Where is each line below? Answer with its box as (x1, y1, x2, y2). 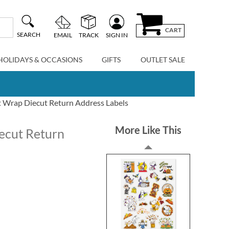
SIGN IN (105, 31, 128, 39)
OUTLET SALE (140, 55, 185, 64)
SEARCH (16, 31, 40, 39)
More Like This (115, 124, 182, 136)
